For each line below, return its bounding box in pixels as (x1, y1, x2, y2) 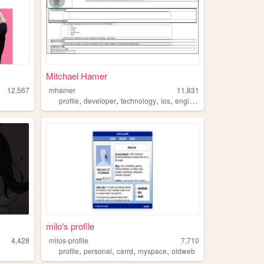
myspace (138, 246, 167, 256)
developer (84, 95, 117, 105)
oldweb (171, 246, 196, 256)
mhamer (49, 84, 76, 95)
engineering (175, 95, 190, 105)
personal (84, 246, 113, 256)
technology (121, 95, 157, 105)
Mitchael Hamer (45, 69, 107, 82)
